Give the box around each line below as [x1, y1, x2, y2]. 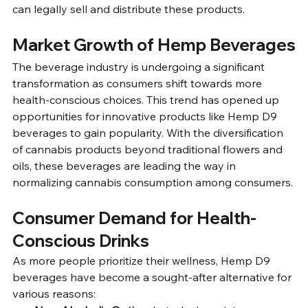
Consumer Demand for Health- [12, 208, 256, 228]
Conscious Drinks [12, 230, 149, 251]
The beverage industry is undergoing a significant [12, 60, 267, 74]
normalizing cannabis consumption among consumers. [12, 175, 293, 189]
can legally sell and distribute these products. [12, 2, 245, 16]
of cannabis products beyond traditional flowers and [12, 142, 285, 156]
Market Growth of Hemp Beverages [12, 34, 296, 55]
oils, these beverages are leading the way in [12, 159, 239, 173]
